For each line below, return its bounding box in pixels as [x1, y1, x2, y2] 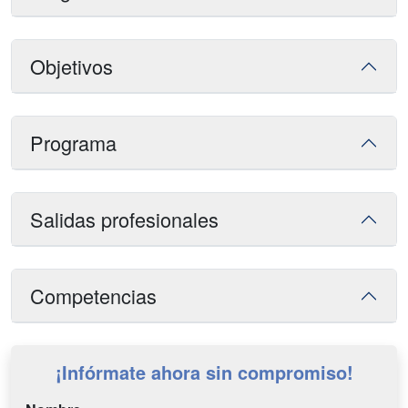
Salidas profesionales [30, 205, 219, 234]
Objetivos [30, 52, 113, 81]
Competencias [30, 281, 157, 311]
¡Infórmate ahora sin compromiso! [55, 359, 353, 386]
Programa [30, 128, 117, 158]
